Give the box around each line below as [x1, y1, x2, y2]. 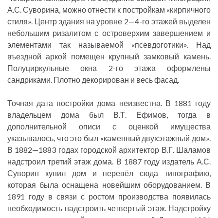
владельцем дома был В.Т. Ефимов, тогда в [7, 110, 211, 120]
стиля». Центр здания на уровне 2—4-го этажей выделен [7, 17, 211, 26]
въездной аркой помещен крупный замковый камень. [7, 52, 211, 61]
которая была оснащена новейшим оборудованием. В [7, 180, 211, 190]
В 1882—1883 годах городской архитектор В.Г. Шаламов [7, 145, 211, 155]
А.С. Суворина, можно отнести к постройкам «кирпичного [7, 5, 211, 15]
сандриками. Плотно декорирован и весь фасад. [7, 75, 179, 85]
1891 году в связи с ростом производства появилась [7, 192, 211, 201]
